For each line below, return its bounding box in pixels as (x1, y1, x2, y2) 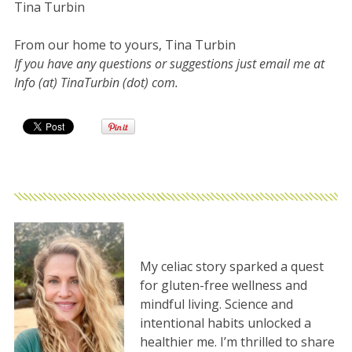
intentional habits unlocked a (139, 313, 311, 332)
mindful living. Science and (139, 295, 293, 313)
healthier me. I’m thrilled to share (139, 332, 335, 350)
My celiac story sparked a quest (139, 257, 324, 275)
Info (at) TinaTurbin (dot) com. (13, 73, 178, 91)
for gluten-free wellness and (139, 276, 307, 294)
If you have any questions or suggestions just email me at (13, 54, 324, 72)
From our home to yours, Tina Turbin (13, 35, 236, 53)
